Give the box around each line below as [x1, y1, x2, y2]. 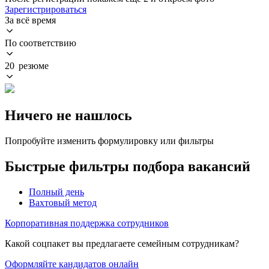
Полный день [29, 186, 84, 197]
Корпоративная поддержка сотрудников [5, 217, 169, 228]
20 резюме [5, 60, 49, 71]
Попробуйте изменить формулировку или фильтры [5, 135, 214, 146]
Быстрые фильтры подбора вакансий [5, 158, 250, 174]
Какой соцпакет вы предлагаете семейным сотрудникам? [5, 238, 239, 249]
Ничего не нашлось [5, 107, 132, 123]
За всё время [5, 14, 56, 25]
